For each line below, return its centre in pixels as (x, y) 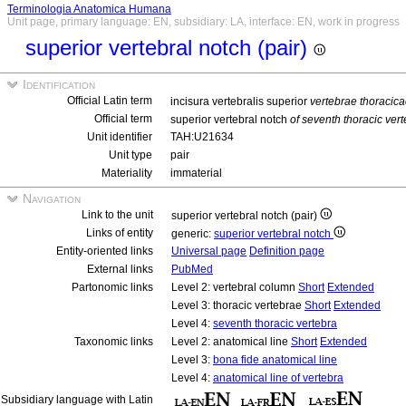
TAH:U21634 (202, 137)
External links (120, 269)
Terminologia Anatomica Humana (89, 9)
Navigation (50, 198)
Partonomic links (112, 287)
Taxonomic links (114, 342)
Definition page (287, 251)
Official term (123, 119)
